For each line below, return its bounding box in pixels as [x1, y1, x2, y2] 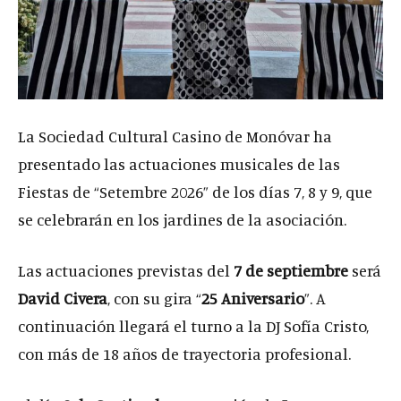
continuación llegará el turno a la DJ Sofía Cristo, [18, 315, 369, 336]
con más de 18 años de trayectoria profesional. [18, 343, 351, 363]
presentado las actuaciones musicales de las [18, 153, 340, 174]
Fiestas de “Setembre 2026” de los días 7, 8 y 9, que [18, 181, 372, 201]
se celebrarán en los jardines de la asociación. [18, 209, 346, 229]
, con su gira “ [107, 287, 201, 308]
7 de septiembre [234, 260, 348, 280]
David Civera [18, 287, 107, 308]
